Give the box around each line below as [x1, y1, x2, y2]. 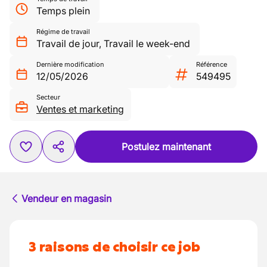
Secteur [36, 93, 60, 101]
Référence [196, 60, 227, 69]
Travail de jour [36, 38, 99, 49]
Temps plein [36, 5, 90, 17]
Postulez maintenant [122, 141, 211, 153]
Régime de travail [36, 27, 90, 36]
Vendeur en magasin [21, 193, 111, 204]
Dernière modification [36, 60, 104, 69]
